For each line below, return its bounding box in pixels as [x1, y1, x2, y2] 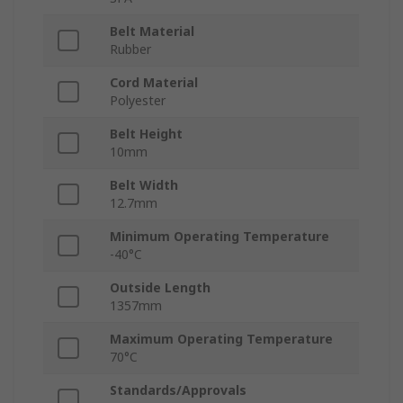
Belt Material [110, 22, 194, 40]
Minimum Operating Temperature [110, 228, 329, 246]
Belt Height [110, 125, 183, 143]
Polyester [110, 92, 166, 110]
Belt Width [110, 176, 178, 194]
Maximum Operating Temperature [110, 330, 333, 348]
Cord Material [110, 74, 198, 92]
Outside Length [110, 279, 210, 297]
